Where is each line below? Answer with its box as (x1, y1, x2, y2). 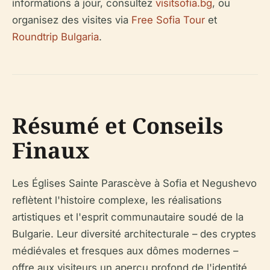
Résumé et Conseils (12, 110, 223, 140)
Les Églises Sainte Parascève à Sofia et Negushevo (12, 177, 257, 189)
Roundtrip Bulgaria (12, 30, 99, 43)
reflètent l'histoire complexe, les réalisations (12, 193, 222, 206)
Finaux (12, 135, 89, 165)
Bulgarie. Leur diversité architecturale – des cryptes (12, 227, 256, 240)
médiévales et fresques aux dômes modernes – (12, 244, 238, 257)
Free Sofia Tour (131, 13, 205, 26)
